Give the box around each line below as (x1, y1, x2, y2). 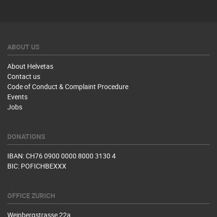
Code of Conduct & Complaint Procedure (7, 82, 128, 91)
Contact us (7, 72, 40, 81)
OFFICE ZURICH (7, 191, 55, 200)
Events (7, 92, 28, 101)
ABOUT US (7, 42, 40, 51)
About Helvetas (7, 62, 53, 71)
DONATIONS (7, 132, 46, 141)
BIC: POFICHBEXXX (7, 161, 66, 170)
